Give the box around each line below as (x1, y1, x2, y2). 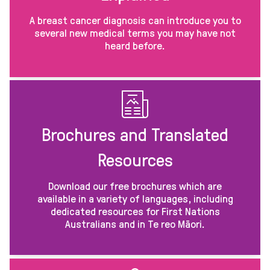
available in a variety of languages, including (37, 191, 233, 206)
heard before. (105, 38, 165, 53)
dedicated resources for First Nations (50, 204, 220, 219)
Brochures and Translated (42, 122, 228, 147)
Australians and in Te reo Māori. (65, 216, 205, 231)
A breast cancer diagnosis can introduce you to (29, 13, 241, 28)
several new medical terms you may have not (34, 25, 236, 40)
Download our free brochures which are (48, 178, 222, 193)
